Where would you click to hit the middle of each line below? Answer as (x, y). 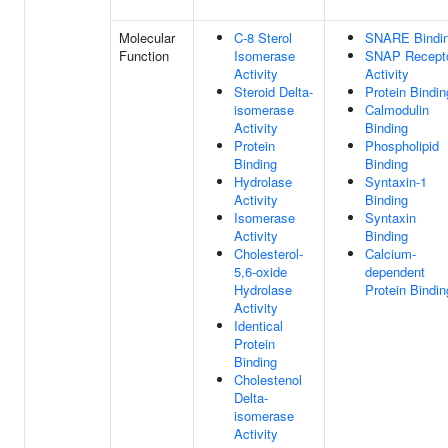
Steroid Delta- (273, 91)
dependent (395, 271)
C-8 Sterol (263, 37)
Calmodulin (397, 109)
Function (144, 55)
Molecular (147, 37)
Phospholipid (402, 145)
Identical (258, 325)
